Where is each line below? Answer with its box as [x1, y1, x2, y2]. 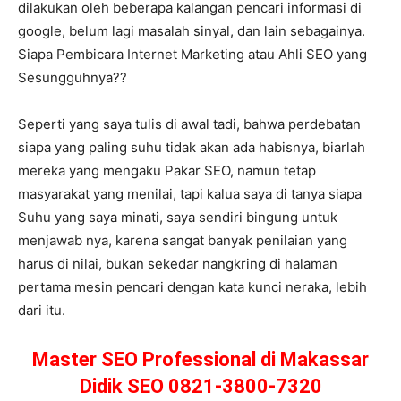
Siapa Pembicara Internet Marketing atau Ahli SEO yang [18, 46, 367, 64]
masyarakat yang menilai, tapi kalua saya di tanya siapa [18, 185, 362, 203]
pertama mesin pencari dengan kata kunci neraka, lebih [18, 278, 367, 296]
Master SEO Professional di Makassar [32, 348, 369, 371]
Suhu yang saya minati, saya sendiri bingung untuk [18, 209, 337, 226]
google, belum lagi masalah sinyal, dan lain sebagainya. [18, 22, 365, 40]
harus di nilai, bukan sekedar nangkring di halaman [18, 255, 337, 273]
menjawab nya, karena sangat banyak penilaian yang [18, 232, 347, 250]
